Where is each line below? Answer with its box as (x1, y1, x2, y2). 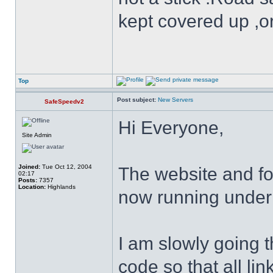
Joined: (18, 163, 40, 170)
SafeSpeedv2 (44, 98, 84, 105)
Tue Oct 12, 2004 (40, 163, 92, 170)
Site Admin (22, 132, 52, 138)
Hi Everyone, (118, 118, 224, 138)
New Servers (158, 96, 193, 103)
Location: (18, 183, 46, 190)
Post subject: (117, 96, 156, 103)
